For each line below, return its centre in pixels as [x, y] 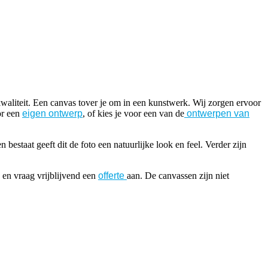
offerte [112, 176]
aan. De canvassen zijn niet [178, 176]
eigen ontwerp [52, 114]
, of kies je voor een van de [133, 114]
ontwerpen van [217, 114]
